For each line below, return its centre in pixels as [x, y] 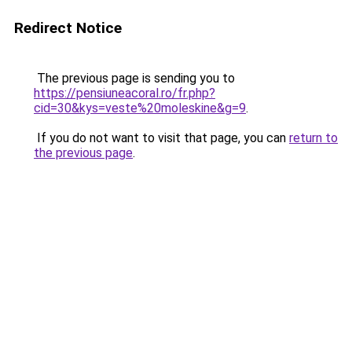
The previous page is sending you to [134, 78]
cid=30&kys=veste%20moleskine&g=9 [140, 108]
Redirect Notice [68, 28]
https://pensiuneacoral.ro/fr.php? [125, 93]
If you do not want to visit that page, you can [161, 138]
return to [313, 138]
